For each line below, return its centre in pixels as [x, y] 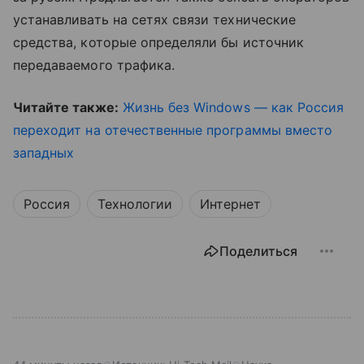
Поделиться [258, 251]
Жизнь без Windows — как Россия [233, 108]
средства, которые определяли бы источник [158, 43]
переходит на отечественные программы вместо [173, 130]
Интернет [230, 204]
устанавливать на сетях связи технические [154, 20]
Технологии [135, 204]
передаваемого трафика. [94, 65]
